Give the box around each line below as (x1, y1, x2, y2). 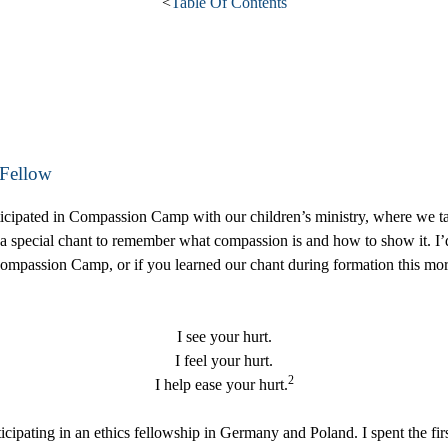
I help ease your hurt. (154, 375, 288, 393)
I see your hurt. (176, 327, 272, 345)
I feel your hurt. (175, 351, 273, 369)
